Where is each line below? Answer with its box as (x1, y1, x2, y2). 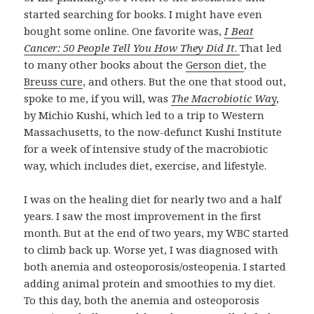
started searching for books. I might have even (24, 7, 263, 22)
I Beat (224, 24, 254, 39)
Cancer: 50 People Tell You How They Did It (24, 41, 235, 55)
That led (240, 41, 282, 55)
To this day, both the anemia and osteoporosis (24, 293, 260, 308)
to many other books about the (24, 57, 186, 72)
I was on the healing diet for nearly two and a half (24, 192, 282, 207)
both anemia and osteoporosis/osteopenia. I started (24, 259, 287, 274)
